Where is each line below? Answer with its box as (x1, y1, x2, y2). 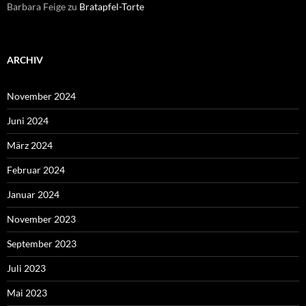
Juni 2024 (7, 114, 48, 126)
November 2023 (7, 212, 76, 225)
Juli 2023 (7, 262, 46, 274)
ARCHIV (7, 53, 43, 66)
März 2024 (7, 139, 53, 151)
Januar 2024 (7, 188, 59, 200)
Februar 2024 (7, 163, 65, 176)
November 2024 (7, 89, 76, 102)
